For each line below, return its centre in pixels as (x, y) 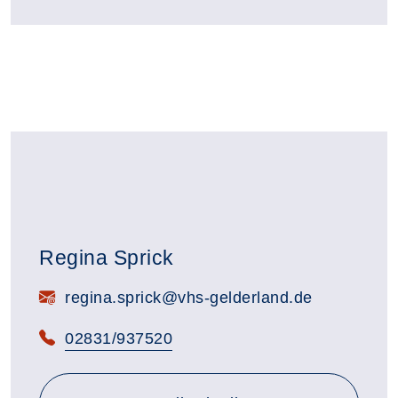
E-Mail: (65, 296)
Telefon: (68, 337)
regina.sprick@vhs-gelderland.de (186, 297)
